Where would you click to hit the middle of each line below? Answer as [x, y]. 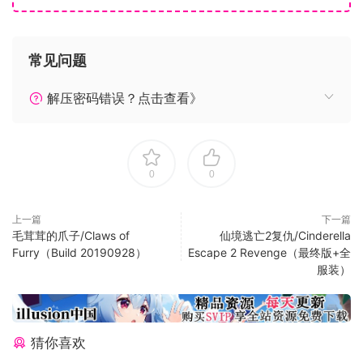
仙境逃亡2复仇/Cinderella [285, 235]
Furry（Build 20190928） [79, 252]
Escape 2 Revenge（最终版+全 [269, 252]
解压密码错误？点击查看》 [123, 98]
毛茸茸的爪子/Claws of [71, 235]
